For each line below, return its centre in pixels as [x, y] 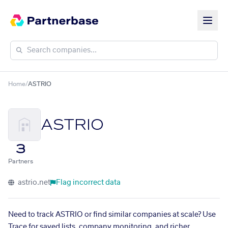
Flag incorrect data [88, 183]
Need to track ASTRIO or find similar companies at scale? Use [112, 215]
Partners [21, 161]
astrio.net [33, 183]
